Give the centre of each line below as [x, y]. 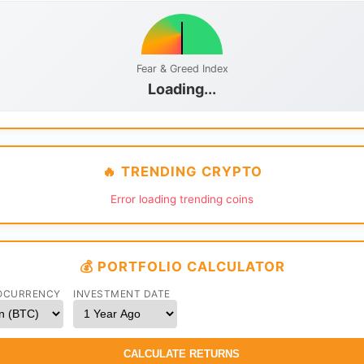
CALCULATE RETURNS [182, 354]
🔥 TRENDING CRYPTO [182, 171]
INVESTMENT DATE [122, 294]
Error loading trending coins [182, 199]
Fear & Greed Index [182, 69]
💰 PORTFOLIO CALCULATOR [182, 266]
